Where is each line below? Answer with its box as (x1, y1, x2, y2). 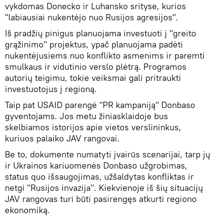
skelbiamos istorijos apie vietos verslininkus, (5, 121, 181, 133)
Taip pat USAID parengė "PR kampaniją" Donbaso (5, 99, 195, 110)
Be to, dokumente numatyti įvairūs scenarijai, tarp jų (5, 148, 210, 160)
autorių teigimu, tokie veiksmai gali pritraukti (5, 72, 181, 83)
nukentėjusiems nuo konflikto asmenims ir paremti (5, 49, 205, 61)
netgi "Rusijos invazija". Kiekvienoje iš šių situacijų (5, 182, 203, 193)
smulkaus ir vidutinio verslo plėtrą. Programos (5, 61, 186, 72)
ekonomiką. (5, 204, 50, 216)
